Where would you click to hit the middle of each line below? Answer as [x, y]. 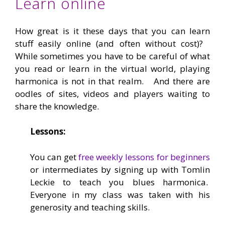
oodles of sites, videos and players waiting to [113, 93]
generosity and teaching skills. [90, 207]
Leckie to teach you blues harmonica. [120, 182]
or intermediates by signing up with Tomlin [120, 169]
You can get [54, 157]
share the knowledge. [57, 106]
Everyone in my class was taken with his [120, 194]
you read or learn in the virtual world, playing [113, 68]
